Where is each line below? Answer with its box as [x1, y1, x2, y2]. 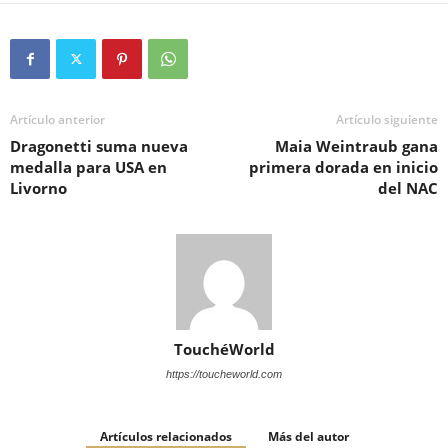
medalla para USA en [10, 157, 167, 177]
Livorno [10, 178, 67, 198]
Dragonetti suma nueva [10, 136, 188, 156]
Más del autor [267, 428, 349, 445]
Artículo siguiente [336, 111, 438, 128]
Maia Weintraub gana [275, 136, 438, 156]
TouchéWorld [173, 339, 275, 359]
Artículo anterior [10, 111, 105, 128]
